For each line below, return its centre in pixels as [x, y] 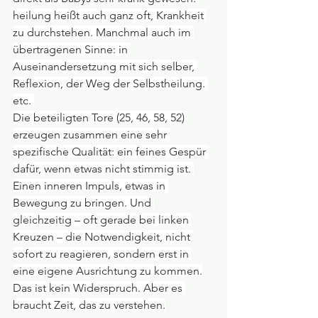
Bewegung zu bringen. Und [83, 202]
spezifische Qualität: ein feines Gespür [111, 151]
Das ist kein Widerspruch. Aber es [99, 287]
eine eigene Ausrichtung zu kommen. [108, 270]
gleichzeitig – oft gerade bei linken [102, 219]
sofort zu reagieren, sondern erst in [102, 253]
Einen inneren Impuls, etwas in [91, 185]
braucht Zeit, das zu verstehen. [89, 305]
